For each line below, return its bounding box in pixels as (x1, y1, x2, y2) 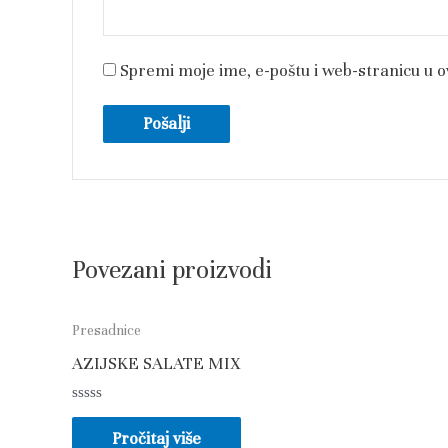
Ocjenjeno (72, 406, 136, 424)
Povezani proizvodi (72, 254, 272, 286)
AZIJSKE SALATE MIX (72, 353, 240, 375)
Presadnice (72, 320, 141, 339)
